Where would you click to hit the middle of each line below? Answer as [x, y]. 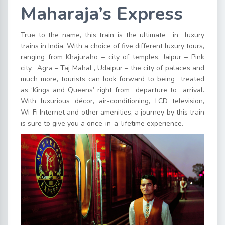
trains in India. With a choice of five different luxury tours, [113, 46]
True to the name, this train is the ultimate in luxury [113, 35]
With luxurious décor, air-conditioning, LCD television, [113, 101]
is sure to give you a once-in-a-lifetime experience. [102, 123]
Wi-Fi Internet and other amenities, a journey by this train [113, 112]
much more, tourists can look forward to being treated [113, 79]
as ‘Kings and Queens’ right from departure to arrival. [113, 90]
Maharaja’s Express [102, 14]
